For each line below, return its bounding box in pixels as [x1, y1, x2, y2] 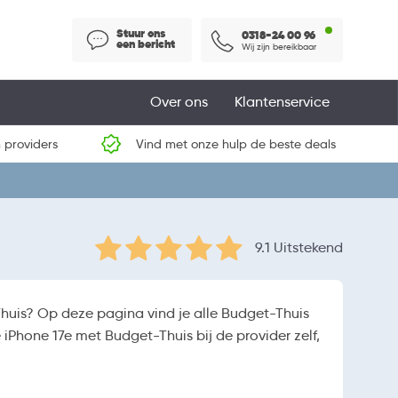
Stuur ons [116, 25, 165, 41]
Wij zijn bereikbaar [242, 40, 316, 52]
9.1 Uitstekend [255, 238, 343, 256]
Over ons [150, 93, 208, 110]
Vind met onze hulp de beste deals [135, 136, 336, 152]
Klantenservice [235, 93, 330, 110]
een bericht [116, 36, 175, 52]
